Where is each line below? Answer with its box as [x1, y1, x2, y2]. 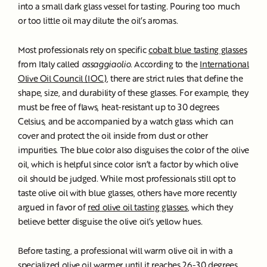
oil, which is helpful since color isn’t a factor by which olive [18, 158, 238, 170]
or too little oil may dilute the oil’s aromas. [18, 14, 181, 27]
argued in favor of [18, 201, 88, 213]
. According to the [131, 58, 200, 70]
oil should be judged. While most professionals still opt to [18, 172, 236, 185]
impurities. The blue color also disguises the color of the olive [18, 144, 249, 156]
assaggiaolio [81, 58, 131, 70]
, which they [187, 201, 233, 213]
